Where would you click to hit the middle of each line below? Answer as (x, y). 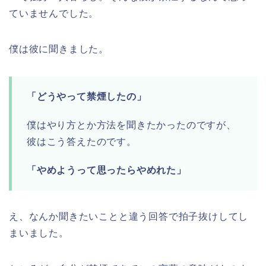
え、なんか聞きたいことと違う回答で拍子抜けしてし (129, 217)
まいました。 (39, 233)
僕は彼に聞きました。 (59, 49)
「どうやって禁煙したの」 (87, 97)
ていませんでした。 (54, 14)
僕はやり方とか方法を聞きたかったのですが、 (132, 125)
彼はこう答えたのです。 (82, 142)
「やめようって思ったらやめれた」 (107, 170)
